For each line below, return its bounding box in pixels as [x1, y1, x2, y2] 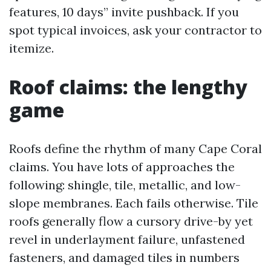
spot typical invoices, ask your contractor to [9, 22, 262, 38]
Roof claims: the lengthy [9, 74, 247, 100]
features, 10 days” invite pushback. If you [9, 4, 239, 19]
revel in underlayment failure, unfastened [9, 232, 245, 247]
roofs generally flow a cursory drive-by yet [9, 214, 253, 229]
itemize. [9, 41, 54, 56]
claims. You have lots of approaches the [9, 159, 235, 174]
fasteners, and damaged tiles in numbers [9, 250, 240, 265]
